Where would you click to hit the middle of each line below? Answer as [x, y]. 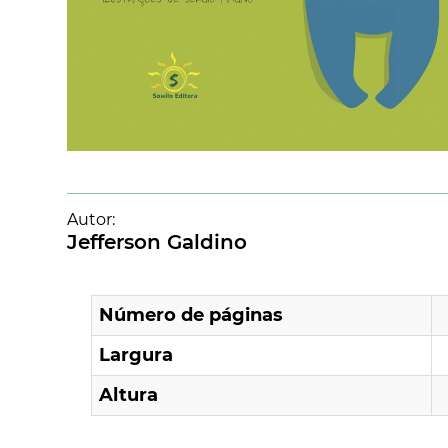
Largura [136, 355]
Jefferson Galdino [157, 242]
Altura [129, 395]
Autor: [91, 220]
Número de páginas [191, 315]
